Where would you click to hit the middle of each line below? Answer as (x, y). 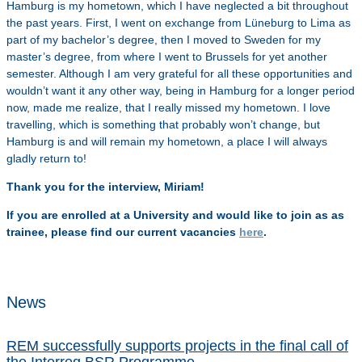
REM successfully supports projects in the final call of (177, 346)
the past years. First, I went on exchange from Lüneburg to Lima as (179, 23)
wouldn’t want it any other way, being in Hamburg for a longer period (181, 90)
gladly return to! (46, 158)
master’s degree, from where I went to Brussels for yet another (167, 57)
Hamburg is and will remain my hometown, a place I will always (167, 141)
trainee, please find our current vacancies (123, 232)
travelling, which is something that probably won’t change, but (163, 124)
